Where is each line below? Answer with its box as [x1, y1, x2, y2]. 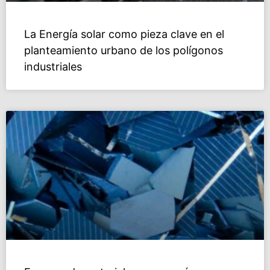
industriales [24, 60, 82, 74]
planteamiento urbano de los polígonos [24, 44, 223, 57]
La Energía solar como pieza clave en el [24, 28, 224, 41]
